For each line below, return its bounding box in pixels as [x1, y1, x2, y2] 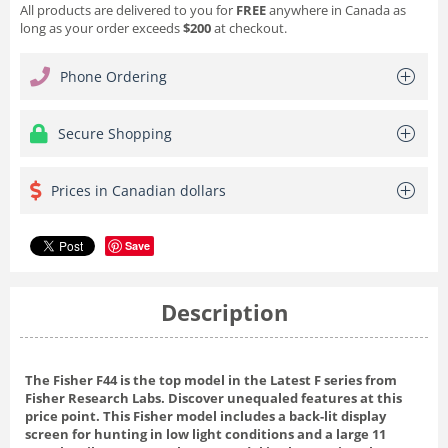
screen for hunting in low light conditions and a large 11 [25, 424, 386, 443]
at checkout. [214, 18, 287, 37]
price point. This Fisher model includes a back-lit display [25, 406, 386, 425]
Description [160, 296, 288, 327]
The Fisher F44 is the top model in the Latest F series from [25, 370, 397, 389]
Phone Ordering [60, 66, 167, 86]
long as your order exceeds [20, 18, 183, 37]
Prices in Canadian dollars [51, 180, 226, 200]
